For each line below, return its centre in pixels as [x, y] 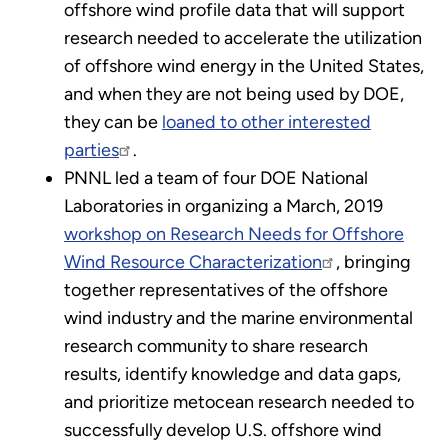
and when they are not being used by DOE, [234, 93]
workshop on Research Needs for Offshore [234, 233]
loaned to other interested [266, 121]
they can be [113, 121]
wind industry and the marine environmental [238, 317]
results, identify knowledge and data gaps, [232, 373]
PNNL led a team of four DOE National [216, 177]
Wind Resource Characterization [193, 261]
